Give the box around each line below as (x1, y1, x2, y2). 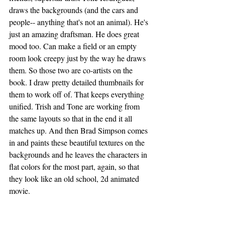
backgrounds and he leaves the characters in (9, 149, 149, 160)
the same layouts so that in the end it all (9, 113, 134, 124)
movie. (9, 185, 33, 196)
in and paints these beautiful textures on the (9, 137, 147, 148)
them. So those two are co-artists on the (9, 64, 135, 75)
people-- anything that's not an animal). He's (9, 16, 150, 27)
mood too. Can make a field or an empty (9, 40, 139, 51)
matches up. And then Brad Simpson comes (9, 125, 150, 136)
